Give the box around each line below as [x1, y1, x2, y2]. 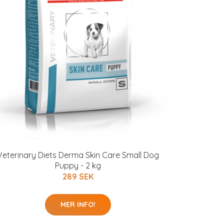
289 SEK [62, 171, 93, 181]
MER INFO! [60, 199, 95, 209]
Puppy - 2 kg [55, 160, 101, 170]
